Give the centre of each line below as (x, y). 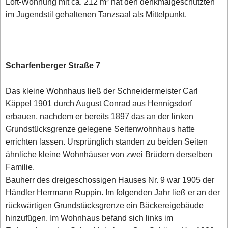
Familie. (20, 167)
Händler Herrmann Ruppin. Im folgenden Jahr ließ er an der (113, 193)
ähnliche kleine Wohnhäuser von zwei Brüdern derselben (109, 155)
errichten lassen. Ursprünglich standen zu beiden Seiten (107, 142)
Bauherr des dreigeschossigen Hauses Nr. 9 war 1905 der (110, 180)
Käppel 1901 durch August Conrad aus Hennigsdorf (99, 104)
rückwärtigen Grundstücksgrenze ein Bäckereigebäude (105, 206)
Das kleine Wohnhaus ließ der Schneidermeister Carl (102, 91)
